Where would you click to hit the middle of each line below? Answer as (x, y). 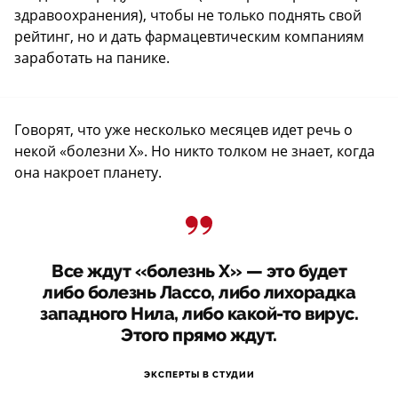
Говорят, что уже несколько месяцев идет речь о (183, 130)
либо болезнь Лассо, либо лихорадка (199, 293)
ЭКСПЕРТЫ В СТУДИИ (199, 375)
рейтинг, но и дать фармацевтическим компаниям (189, 37)
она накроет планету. (88, 173)
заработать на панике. (92, 58)
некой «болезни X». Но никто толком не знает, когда (195, 151)
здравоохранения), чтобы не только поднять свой (188, 16)
